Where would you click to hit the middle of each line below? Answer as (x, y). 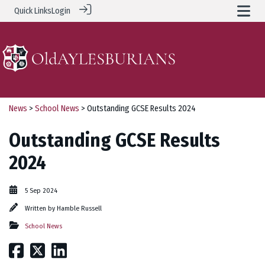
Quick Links (33, 11)
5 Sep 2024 (41, 190)
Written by (41, 208)
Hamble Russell (79, 208)
